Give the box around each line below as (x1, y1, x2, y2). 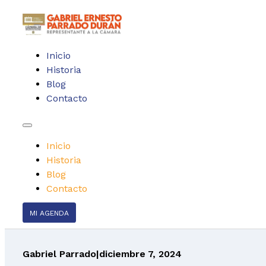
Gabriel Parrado (23, 248, 96, 259)
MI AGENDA (30, 208, 69, 217)
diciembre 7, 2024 (99, 248, 182, 259)
